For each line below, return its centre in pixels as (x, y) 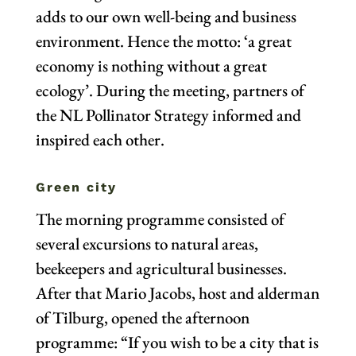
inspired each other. (101, 140)
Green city (76, 188)
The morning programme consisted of (160, 219)
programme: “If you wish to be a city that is (177, 342)
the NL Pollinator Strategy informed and (168, 115)
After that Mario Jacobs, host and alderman (177, 293)
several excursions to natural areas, (147, 244)
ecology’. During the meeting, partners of (170, 91)
